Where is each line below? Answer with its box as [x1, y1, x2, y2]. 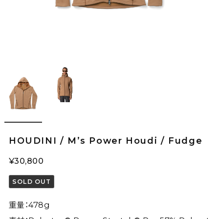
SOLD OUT [12, 177, 51, 185]
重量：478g [8, 199, 50, 210]
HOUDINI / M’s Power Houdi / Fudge [8, 135, 203, 146]
